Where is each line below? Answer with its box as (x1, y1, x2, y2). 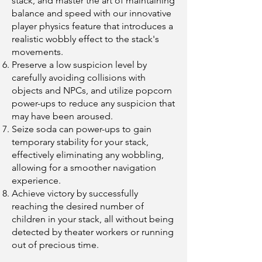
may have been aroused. (12, 111, 113, 122)
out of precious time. (12, 239, 99, 250)
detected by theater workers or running (12, 226, 174, 237)
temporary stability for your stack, (12, 136, 149, 147)
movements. (12, 46, 63, 57)
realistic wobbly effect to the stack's (12, 33, 159, 44)
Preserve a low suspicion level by (12, 59, 147, 70)
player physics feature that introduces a (12, 20, 173, 32)
